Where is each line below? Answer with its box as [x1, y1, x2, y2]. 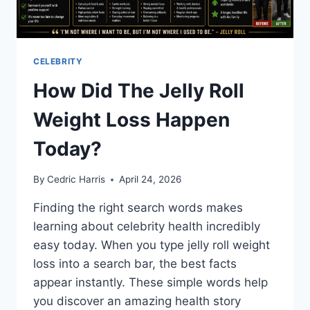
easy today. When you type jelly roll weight [33, 238, 270, 253]
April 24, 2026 [119, 174, 182, 185]
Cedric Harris [47, 174, 106, 185]
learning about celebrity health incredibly [33, 219, 260, 234]
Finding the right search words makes [33, 201, 243, 215]
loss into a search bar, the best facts [33, 257, 237, 271]
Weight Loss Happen [33, 107, 230, 131]
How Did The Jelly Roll [33, 78, 244, 102]
